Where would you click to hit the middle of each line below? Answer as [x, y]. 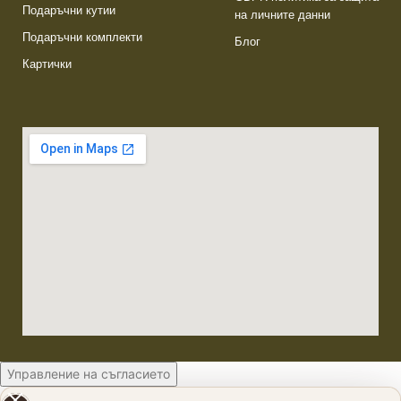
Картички [47, 64]
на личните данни [282, 14]
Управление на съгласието [89, 373]
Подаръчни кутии [69, 10]
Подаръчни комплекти [82, 37]
